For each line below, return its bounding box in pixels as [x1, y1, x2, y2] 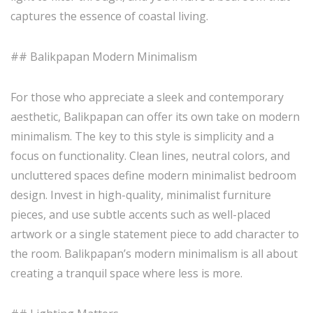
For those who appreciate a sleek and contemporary [10, 89, 284, 105]
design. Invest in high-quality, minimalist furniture [10, 187, 271, 203]
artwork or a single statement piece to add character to [10, 226, 299, 242]
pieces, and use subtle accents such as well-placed [10, 207, 270, 222]
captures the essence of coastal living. [10, 8, 208, 24]
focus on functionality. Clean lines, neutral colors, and [10, 148, 290, 163]
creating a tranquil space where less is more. [10, 265, 242, 281]
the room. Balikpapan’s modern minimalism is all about [10, 246, 298, 261]
